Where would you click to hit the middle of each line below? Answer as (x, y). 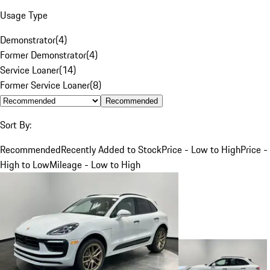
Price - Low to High (201, 149)
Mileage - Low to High (95, 164)
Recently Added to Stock (111, 149)
